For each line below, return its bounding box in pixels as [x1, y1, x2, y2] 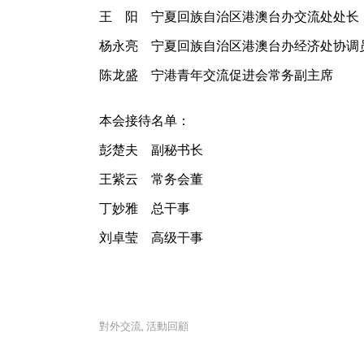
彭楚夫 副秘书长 [99, 141, 203, 158]
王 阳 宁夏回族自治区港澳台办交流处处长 [99, 7, 359, 25]
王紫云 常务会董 [99, 170, 203, 188]
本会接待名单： [99, 111, 190, 129]
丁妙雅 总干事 [99, 199, 190, 217]
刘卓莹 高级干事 [99, 228, 203, 246]
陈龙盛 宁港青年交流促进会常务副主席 [99, 66, 333, 84]
